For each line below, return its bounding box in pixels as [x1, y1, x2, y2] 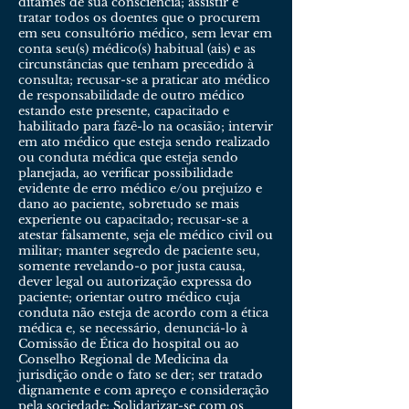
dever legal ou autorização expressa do [18, 274, 252, 289]
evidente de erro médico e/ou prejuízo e [18, 181, 262, 196]
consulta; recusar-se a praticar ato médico [18, 72, 270, 88]
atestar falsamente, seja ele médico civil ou [18, 227, 273, 243]
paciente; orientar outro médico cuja [18, 289, 240, 305]
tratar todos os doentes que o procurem [18, 10, 260, 26]
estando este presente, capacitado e [18, 103, 229, 119]
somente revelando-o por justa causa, [18, 258, 246, 274]
